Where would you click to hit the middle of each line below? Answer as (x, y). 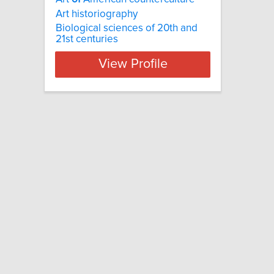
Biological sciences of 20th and (127, 28)
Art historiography (97, 14)
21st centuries (87, 39)
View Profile (133, 65)
